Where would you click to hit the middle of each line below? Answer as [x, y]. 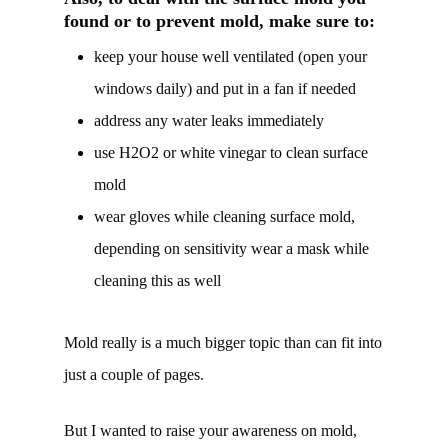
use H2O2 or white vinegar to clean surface [231, 153]
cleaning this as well [157, 281]
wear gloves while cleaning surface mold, [224, 217]
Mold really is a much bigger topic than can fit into [223, 343]
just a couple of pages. [134, 375]
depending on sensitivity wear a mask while [231, 249]
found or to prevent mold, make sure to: [219, 21]
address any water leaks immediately [209, 121]
